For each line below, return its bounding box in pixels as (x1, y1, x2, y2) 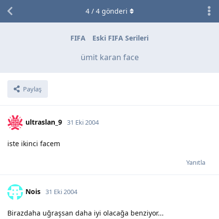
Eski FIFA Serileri (92, 33, 149, 43)
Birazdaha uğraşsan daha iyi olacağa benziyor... (7, 208, 164, 218)
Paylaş (23, 84, 42, 93)
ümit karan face (80, 51, 139, 63)
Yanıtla (186, 157, 205, 167)
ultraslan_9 (25, 117, 62, 127)
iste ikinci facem (7, 138, 60, 148)
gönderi (99, 6, 128, 16)
